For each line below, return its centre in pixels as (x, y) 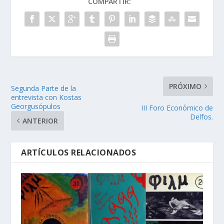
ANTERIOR (40, 121)
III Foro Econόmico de (177, 108)
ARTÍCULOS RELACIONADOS (79, 153)
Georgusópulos (36, 106)
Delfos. (201, 117)
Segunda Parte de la (44, 88)
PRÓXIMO (185, 86)
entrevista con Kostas (46, 97)
